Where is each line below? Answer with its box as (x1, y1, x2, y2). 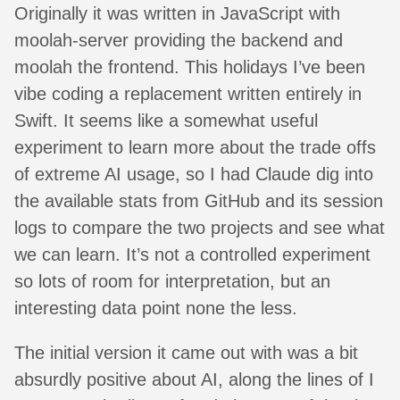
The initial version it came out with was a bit (14, 343, 358, 362)
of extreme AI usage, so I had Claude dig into (14, 164, 373, 184)
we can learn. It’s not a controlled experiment (14, 245, 371, 264)
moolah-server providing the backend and (14, 30, 343, 50)
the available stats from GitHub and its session (14, 191, 383, 211)
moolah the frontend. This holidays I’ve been (14, 57, 365, 77)
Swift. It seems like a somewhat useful (14, 111, 318, 130)
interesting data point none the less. (14, 298, 297, 318)
